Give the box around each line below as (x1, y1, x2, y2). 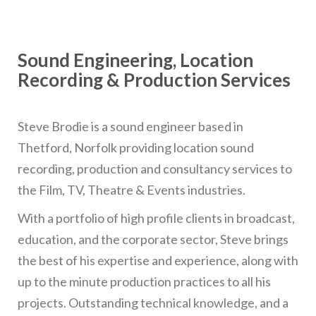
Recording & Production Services (18, 68, 291, 91)
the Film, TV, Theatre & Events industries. (18, 181, 245, 197)
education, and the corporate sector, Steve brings (18, 231, 288, 247)
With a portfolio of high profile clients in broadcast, (18, 209, 295, 226)
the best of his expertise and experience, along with (18, 252, 298, 268)
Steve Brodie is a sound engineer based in (18, 118, 243, 134)
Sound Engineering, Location (18, 48, 253, 71)
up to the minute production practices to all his (18, 273, 271, 289)
